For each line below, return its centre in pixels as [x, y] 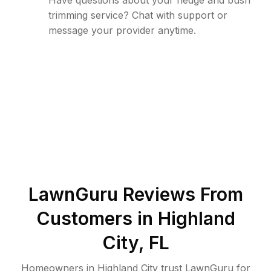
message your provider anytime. [122, 30]
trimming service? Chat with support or [138, 15]
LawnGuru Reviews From [135, 194]
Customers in [97, 218]
